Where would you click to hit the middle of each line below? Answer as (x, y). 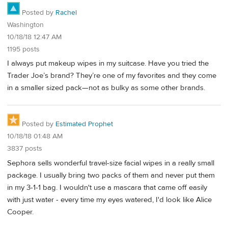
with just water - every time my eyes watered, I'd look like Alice (109, 199)
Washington (25, 25)
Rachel (66, 12)
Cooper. (20, 212)
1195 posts (23, 49)
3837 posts (25, 148)
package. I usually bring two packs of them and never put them (111, 175)
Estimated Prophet (84, 124)
